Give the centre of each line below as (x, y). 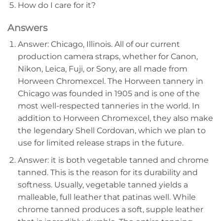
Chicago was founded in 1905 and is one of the (109, 94)
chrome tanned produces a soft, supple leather (110, 209)
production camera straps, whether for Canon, (108, 57)
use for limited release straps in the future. (100, 143)
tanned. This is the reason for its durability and (108, 172)
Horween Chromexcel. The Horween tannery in (110, 81)
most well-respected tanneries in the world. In (109, 106)
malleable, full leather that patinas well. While (107, 197)
